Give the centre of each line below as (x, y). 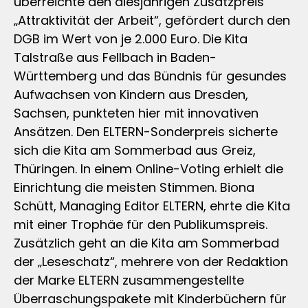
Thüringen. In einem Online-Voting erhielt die (148, 168)
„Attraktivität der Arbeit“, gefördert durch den (152, 20)
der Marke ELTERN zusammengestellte (129, 280)
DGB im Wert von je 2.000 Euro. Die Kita (131, 38)
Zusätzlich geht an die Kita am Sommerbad (146, 243)
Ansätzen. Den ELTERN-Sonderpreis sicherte (146, 131)
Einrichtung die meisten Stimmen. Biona (134, 187)
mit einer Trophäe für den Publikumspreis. (141, 224)
